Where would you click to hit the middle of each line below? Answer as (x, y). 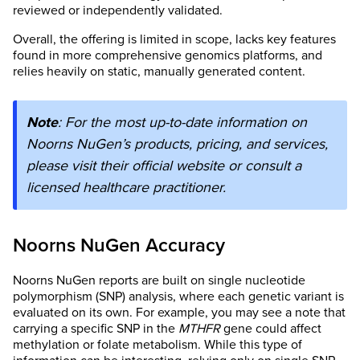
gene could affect (271, 328)
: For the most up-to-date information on (182, 122)
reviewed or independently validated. (118, 10)
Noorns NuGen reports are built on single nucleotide (159, 280)
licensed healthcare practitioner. (126, 187)
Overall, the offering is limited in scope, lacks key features (174, 39)
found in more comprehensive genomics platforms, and (168, 55)
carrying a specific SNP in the (96, 328)
